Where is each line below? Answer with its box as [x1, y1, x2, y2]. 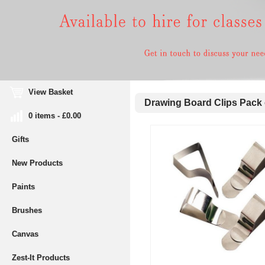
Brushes [12, 206, 42, 215]
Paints [12, 182, 35, 191]
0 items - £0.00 [12, 111, 81, 120]
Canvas [12, 230, 38, 238]
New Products [12, 159, 63, 167]
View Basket [12, 88, 73, 96]
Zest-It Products [12, 253, 70, 262]
